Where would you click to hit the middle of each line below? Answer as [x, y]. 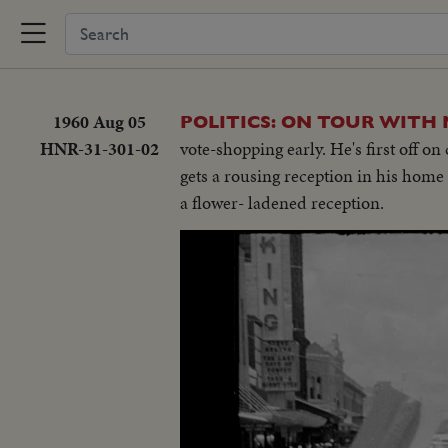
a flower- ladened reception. [282, 202]
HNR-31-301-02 [99, 148]
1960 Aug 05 [99, 121]
